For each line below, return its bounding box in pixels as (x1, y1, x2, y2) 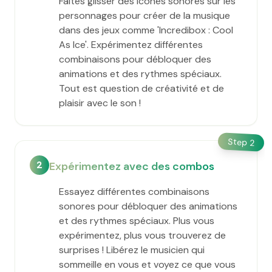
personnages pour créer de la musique (59, 9, 230, 22)
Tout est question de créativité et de (59, 82, 224, 95)
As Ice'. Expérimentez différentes (59, 38, 203, 51)
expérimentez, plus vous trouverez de (59, 229, 226, 242)
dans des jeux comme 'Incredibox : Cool (59, 24, 233, 36)
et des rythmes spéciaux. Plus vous (59, 214, 214, 227)
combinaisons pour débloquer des (59, 53, 211, 66)
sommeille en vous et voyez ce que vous (59, 258, 236, 271)
